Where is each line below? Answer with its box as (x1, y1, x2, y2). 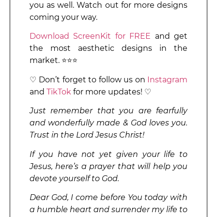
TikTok (46, 87, 71, 96)
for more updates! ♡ (71, 87, 151, 96)
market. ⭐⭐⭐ (30, 56, 79, 65)
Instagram (147, 75, 187, 84)
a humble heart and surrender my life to (30, 204, 187, 214)
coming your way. (30, 12, 97, 22)
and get (151, 31, 188, 41)
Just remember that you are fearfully (30, 106, 187, 116)
